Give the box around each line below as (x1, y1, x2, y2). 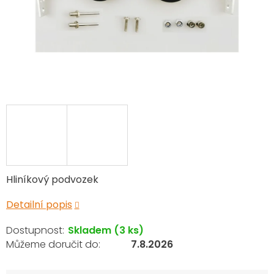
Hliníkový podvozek (6, 172, 98, 187)
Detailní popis (6, 198, 72, 212)
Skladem (68, 223, 114, 237)
